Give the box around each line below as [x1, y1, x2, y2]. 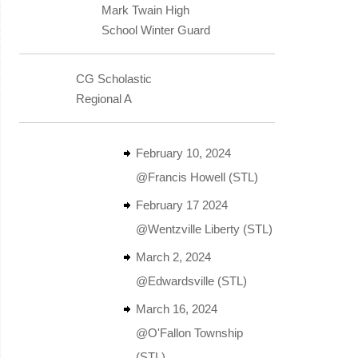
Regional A [75, 91, 132, 105]
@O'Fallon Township [135, 325, 243, 340]
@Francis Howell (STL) [135, 169, 258, 184]
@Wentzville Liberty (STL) [135, 221, 272, 236]
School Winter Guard [101, 22, 210, 37]
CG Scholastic [75, 71, 152, 86]
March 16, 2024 [135, 301, 217, 316]
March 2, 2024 [135, 249, 211, 264]
